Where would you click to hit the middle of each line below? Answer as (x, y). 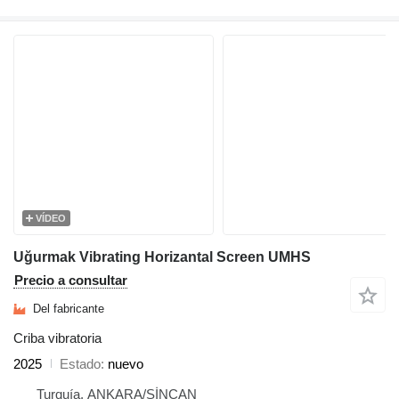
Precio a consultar (71, 280)
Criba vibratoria (57, 338)
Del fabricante (69, 309)
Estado (80, 363)
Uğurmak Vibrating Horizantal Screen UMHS (162, 256)
